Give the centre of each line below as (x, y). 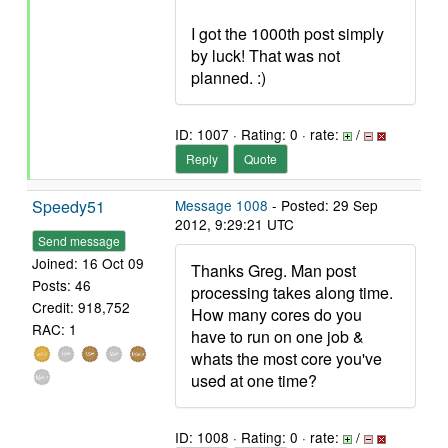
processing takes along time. (292, 292)
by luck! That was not (265, 55)
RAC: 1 (54, 329)
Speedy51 (68, 206)
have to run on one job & (277, 336)
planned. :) (228, 77)
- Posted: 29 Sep (323, 205)
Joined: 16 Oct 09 (88, 263)
